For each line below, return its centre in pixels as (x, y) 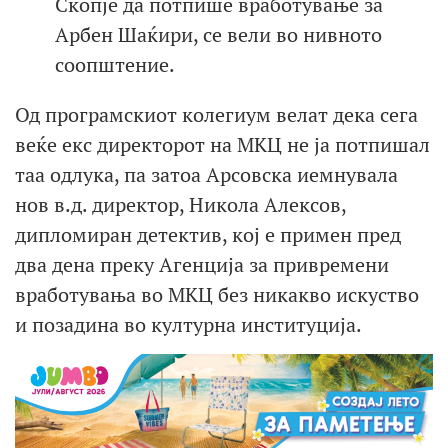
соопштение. (115, 65)
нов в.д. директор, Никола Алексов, (180, 205)
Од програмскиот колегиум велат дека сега (216, 115)
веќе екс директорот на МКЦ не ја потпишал (222, 145)
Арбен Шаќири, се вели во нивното (218, 35)
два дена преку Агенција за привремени (202, 265)
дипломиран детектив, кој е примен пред (208, 235)
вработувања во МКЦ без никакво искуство (217, 295)
